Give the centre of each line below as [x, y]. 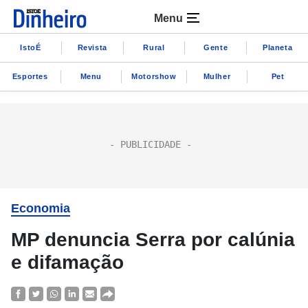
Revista [92, 47]
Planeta [277, 47]
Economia [41, 208]
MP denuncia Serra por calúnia [153, 240]
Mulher [217, 76]
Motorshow [154, 76]
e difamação [67, 262]
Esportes [30, 76]
